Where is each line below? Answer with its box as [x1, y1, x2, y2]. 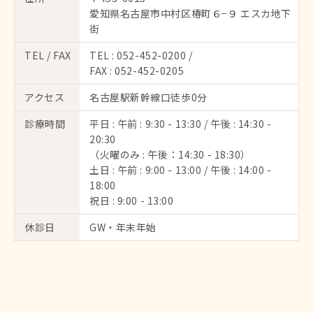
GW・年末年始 [89, 219, 156, 234]
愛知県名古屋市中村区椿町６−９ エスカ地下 [89, 6, 291, 20]
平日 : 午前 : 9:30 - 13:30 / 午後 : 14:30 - [89, 116, 272, 131]
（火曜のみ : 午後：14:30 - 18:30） [89, 147, 251, 161]
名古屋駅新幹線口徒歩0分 [89, 89, 208, 104]
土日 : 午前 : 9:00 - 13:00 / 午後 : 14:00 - [89, 162, 272, 177]
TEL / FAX [24, 48, 72, 62]
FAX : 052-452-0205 [89, 63, 184, 78]
